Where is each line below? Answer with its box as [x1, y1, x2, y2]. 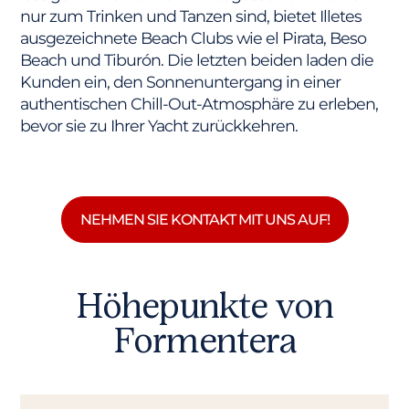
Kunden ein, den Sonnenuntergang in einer [20, 72, 341, 92]
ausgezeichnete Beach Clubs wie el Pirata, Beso [20, 28, 367, 48]
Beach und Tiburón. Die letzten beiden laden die [20, 50, 374, 70]
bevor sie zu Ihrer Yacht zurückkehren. [20, 116, 299, 136]
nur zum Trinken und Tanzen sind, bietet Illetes [20, 6, 362, 26]
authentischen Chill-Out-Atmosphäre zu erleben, [20, 94, 379, 114]
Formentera [113, 319, 296, 362]
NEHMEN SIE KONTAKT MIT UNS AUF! [79, 210, 330, 228]
